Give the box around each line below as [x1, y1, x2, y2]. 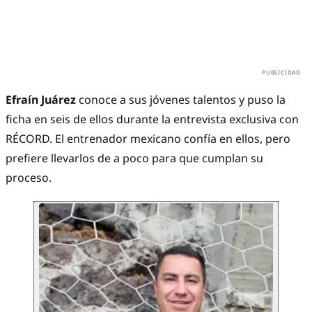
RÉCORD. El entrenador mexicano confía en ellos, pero [6, 131, 290, 147]
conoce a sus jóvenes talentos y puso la [76, 92, 286, 108]
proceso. [6, 170, 52, 186]
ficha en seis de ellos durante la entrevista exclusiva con [6, 111, 299, 127]
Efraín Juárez [6, 92, 76, 108]
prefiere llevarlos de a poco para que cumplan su [6, 150, 263, 166]
